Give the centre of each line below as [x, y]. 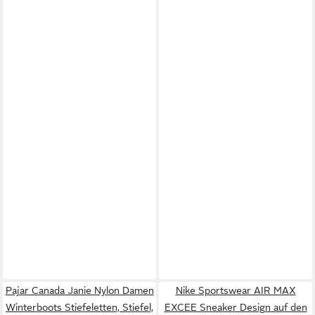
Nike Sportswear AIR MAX [236, 290]
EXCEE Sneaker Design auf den [236, 307]
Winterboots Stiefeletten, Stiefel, [79, 307]
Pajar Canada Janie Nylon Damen [79, 290]
